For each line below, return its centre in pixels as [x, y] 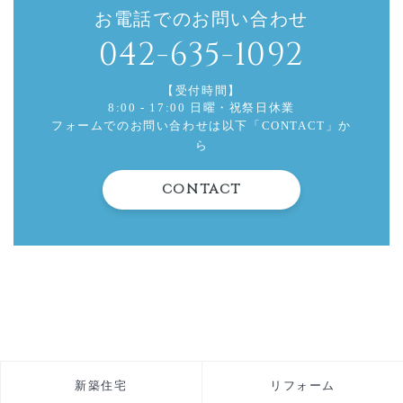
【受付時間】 [201, 90]
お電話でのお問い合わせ [201, 18]
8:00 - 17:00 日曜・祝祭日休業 [201, 107]
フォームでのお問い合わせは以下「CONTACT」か [201, 125]
